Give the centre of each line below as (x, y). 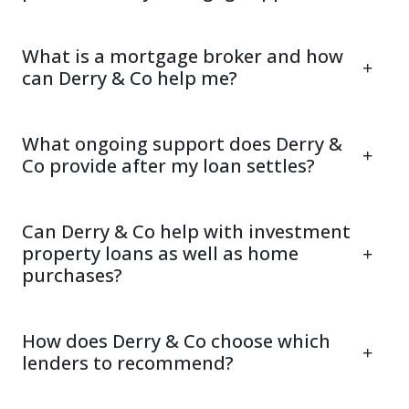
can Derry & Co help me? (130, 78)
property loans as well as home (160, 253)
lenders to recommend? (128, 363)
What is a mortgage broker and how (183, 56)
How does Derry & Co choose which (176, 341)
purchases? (72, 275)
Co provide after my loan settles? (168, 166)
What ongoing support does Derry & (182, 144)
